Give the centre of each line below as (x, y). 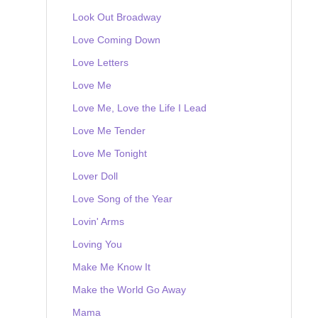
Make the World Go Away (129, 289)
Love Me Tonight (110, 153)
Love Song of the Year (122, 198)
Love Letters (100, 62)
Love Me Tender (109, 130)
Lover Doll (95, 176)
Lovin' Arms (98, 221)
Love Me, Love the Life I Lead (139, 108)
